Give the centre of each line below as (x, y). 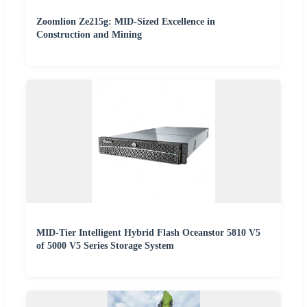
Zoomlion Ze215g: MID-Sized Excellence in (126, 21)
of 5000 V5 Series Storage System (105, 245)
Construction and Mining (89, 34)
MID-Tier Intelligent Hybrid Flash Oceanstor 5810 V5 (148, 232)
